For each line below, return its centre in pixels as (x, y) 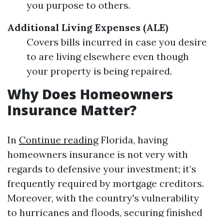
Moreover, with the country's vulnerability (103, 198)
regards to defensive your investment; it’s (102, 169)
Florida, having (133, 140)
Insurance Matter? (72, 110)
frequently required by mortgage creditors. (106, 183)
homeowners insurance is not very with (98, 154)
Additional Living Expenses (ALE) (88, 27)
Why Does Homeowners (90, 94)
